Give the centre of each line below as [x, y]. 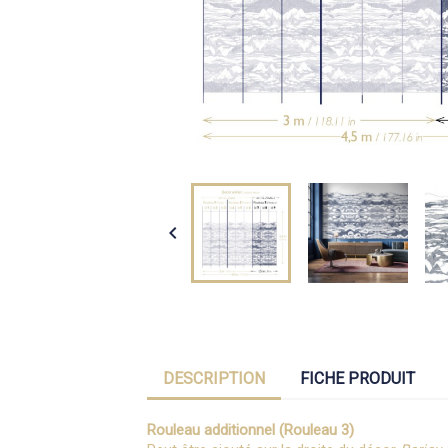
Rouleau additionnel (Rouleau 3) [250, 430]
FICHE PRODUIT [358, 378]
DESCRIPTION [214, 378]
